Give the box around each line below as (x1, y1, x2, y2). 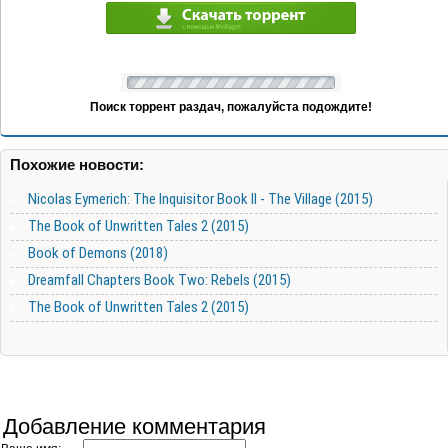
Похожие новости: (10, 156, 144, 174)
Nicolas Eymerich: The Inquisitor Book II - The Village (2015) (28, 190, 373, 209)
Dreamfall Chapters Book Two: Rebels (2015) (28, 271, 291, 290)
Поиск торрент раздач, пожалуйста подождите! (90, 100, 372, 115)
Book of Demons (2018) (28, 244, 168, 263)
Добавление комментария (3, 414, 266, 440)
